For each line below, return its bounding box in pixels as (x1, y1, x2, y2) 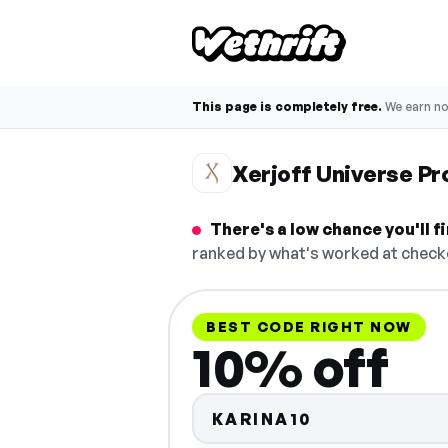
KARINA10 (211, 408, 313, 429)
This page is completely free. (192, 99, 382, 114)
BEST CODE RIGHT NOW (206, 318, 412, 335)
